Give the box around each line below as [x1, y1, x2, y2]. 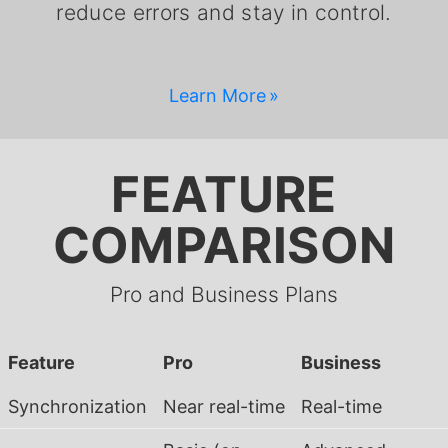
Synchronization [8, 396, 147, 417]
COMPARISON [52, 215, 396, 275]
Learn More [168, 85, 266, 106]
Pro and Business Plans [110, 282, 338, 307]
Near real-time [163, 396, 285, 417]
